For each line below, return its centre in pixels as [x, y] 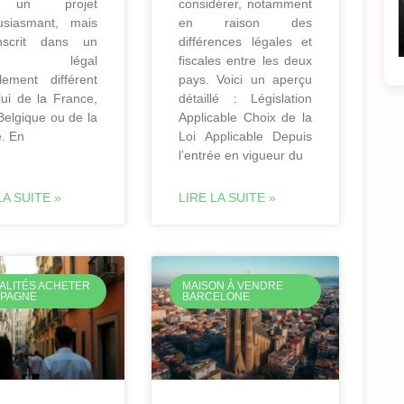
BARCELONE [216, 296]
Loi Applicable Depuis [245, 136]
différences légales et [245, 41]
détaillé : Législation [245, 98]
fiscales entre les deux [245, 60]
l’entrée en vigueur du [241, 155]
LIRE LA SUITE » [227, 197]
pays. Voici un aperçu [245, 79]
